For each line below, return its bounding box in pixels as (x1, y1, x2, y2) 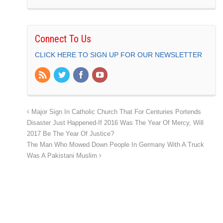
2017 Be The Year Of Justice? (27, 130, 114, 138)
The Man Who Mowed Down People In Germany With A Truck (27, 141, 204, 149)
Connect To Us (35, 32, 91, 45)
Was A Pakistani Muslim (27, 152, 99, 160)
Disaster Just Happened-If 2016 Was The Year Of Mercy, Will (27, 119, 204, 127)
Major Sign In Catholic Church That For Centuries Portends (29, 109, 201, 116)
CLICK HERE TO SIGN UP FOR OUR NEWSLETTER (35, 50, 202, 59)
